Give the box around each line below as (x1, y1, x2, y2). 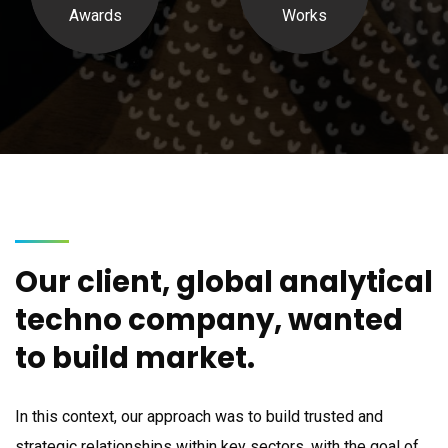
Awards (68, 6, 122, 26)
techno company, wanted (15, 299, 403, 340)
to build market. (15, 337, 255, 378)
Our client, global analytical (15, 261, 433, 302)
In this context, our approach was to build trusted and (15, 406, 383, 426)
